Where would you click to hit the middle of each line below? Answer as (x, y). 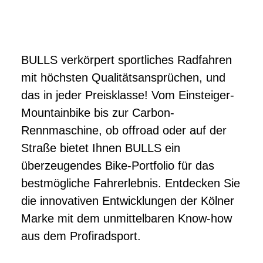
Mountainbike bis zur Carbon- (98, 113)
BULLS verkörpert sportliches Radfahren (127, 60)
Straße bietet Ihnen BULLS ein (101, 148)
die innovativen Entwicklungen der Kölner (128, 201)
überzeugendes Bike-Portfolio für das (118, 166)
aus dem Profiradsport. (81, 236)
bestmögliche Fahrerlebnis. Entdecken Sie (131, 183)
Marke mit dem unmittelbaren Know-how (127, 218)
